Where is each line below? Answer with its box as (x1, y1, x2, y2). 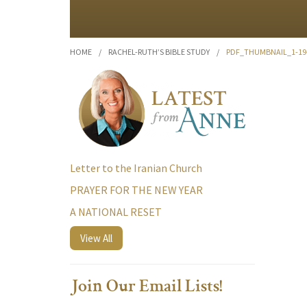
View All (80, 232, 112, 245)
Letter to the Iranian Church (70, 161, 202, 175)
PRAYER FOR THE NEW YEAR (70, 183, 203, 197)
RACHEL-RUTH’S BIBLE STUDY (108, 47, 210, 57)
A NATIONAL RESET (70, 205, 162, 219)
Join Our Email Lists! (70, 279, 223, 297)
